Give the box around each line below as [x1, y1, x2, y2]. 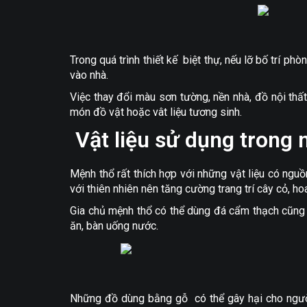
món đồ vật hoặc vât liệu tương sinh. [70, 106, 242, 119]
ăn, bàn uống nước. [70, 219, 158, 232]
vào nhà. [70, 69, 108, 82]
